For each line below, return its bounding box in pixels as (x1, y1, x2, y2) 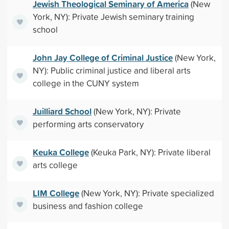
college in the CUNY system (32, 77, 139, 89)
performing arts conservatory (32, 118, 144, 130)
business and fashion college (32, 200, 143, 212)
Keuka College (32, 146, 89, 158)
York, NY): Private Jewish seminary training (32, 11, 194, 22)
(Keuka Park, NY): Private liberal (88, 146, 211, 158)
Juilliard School (32, 105, 91, 118)
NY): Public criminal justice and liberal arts (32, 64, 191, 76)
